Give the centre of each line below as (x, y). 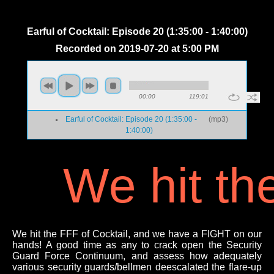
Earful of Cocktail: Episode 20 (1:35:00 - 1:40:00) (137, 32)
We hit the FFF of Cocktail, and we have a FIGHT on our (137, 234)
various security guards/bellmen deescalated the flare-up (137, 267)
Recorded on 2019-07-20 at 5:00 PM (137, 49)
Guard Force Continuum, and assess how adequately (137, 256)
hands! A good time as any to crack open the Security (137, 245)
